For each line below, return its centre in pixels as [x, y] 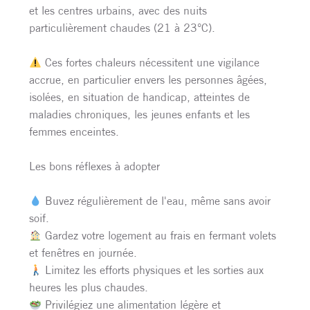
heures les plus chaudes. [89, 288]
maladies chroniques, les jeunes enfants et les [139, 115]
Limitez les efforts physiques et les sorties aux [153, 270]
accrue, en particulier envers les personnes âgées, [148, 80]
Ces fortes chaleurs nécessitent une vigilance [151, 63]
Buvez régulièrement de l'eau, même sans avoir [156, 201]
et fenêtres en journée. [83, 253]
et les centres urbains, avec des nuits [118, 11]
